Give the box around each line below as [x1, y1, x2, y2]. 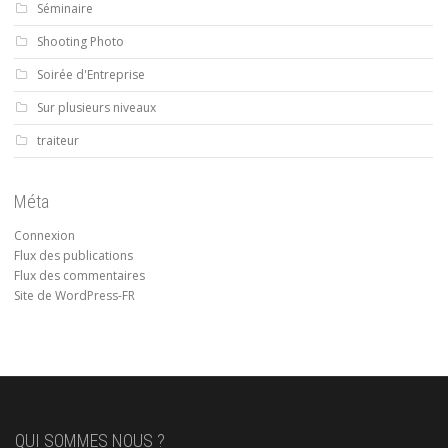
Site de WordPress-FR [14, 286, 135, 304]
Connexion [14, 226, 75, 244]
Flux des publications [14, 246, 133, 264]
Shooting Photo [37, 32, 124, 50]
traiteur [37, 131, 79, 149]
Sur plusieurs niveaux [37, 98, 156, 116]
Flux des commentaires [14, 266, 145, 284]
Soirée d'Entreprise [37, 65, 145, 83]
